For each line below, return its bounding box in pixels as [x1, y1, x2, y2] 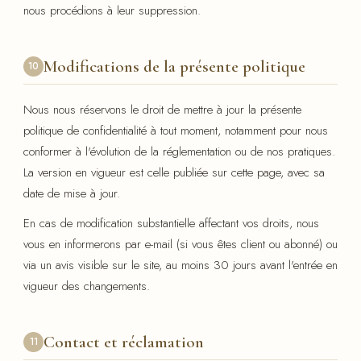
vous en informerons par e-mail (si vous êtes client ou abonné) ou [23, 235, 338, 254]
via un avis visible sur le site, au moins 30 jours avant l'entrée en [23, 256, 338, 275]
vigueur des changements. [23, 277, 150, 296]
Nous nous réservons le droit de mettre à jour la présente [23, 101, 301, 119]
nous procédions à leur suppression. [23, 2, 201, 20]
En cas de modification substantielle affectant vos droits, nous [23, 214, 319, 233]
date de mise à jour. [23, 185, 120, 203]
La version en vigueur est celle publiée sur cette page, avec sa [23, 164, 325, 182]
